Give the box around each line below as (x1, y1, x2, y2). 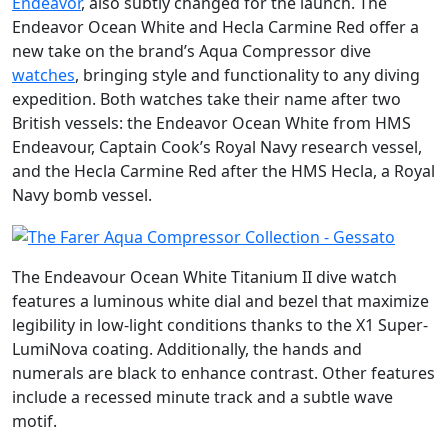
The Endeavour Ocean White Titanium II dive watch (12, 265, 397, 288)
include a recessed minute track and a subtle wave (12, 385, 393, 408)
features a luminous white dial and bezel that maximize (12, 289, 429, 312)
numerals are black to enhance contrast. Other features (12, 361, 435, 384)
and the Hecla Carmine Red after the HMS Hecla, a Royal (12, 160, 435, 182)
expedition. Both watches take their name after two (12, 88, 401, 110)
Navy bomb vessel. (12, 184, 152, 206)
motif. (12, 409, 57, 432)
